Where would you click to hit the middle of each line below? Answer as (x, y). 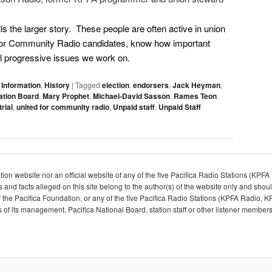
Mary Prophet (66, 96)
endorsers (151, 85)
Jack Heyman (196, 85)
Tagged (88, 85)
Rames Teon (195, 96)
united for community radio (63, 107)
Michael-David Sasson (131, 96)
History (57, 85)
